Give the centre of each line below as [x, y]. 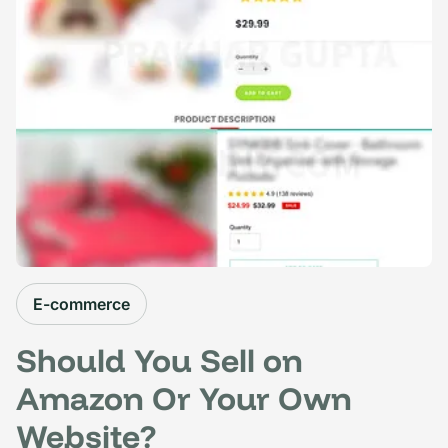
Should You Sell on [159, 359]
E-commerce [81, 303]
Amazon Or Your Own [184, 397]
